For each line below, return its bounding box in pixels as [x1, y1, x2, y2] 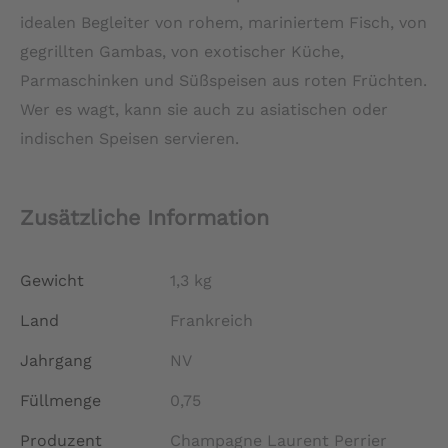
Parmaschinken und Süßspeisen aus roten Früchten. [20, 70, 427, 90]
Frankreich [170, 310, 253, 330]
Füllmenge [20, 390, 101, 410]
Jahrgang [20, 350, 92, 370]
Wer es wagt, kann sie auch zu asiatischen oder [20, 99, 388, 119]
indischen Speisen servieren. [20, 128, 239, 148]
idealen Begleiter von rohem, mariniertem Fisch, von [20, 12, 427, 32]
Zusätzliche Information [20, 204, 269, 230]
